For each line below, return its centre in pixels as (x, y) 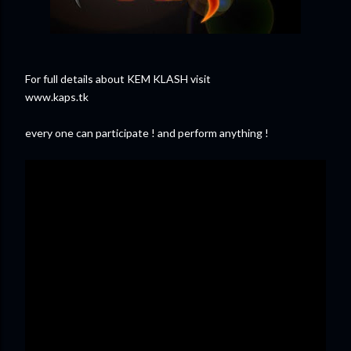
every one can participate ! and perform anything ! (147, 133)
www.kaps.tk (57, 97)
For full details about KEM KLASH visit (118, 79)
